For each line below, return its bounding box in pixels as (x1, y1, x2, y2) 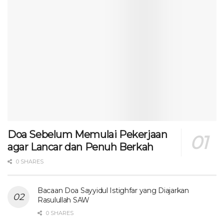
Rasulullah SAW (37, 195, 90, 204)
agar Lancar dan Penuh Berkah (7, 140, 153, 153)
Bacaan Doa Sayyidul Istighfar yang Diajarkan (37, 185, 189, 195)
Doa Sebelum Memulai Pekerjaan (7, 128, 167, 140)
